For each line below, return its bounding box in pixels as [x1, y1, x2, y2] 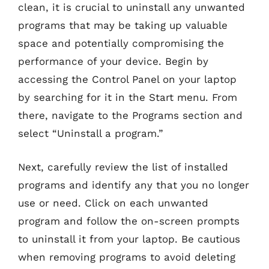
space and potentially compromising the [18, 37, 224, 49]
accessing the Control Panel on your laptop [18, 73, 237, 85]
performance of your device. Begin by [18, 55, 208, 67]
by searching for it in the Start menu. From [18, 91, 237, 103]
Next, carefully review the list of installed [18, 160, 228, 173]
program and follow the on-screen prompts [18, 214, 240, 227]
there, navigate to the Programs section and [18, 109, 243, 121]
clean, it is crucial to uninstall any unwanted [18, 1, 245, 13]
